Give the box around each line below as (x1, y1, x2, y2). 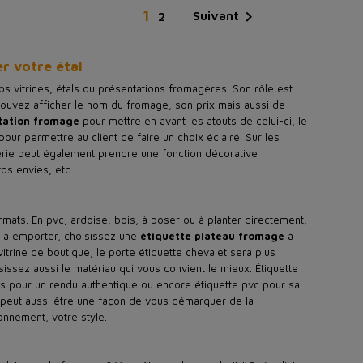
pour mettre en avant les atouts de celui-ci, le (79, 114, 307, 128)
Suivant (193, 8, 239, 23)
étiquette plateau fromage (140, 229, 288, 243)
